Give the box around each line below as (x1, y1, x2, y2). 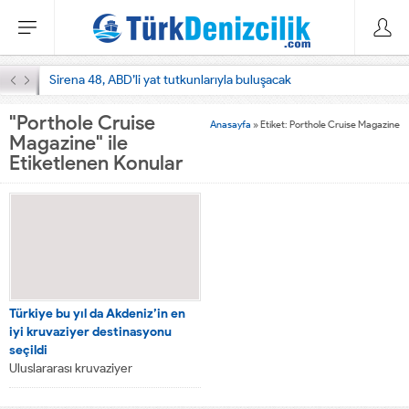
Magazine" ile (9, 131, 128, 155)
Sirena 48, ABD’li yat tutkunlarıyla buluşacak (49, 72, 291, 88)
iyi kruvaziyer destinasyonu (9, 324, 172, 341)
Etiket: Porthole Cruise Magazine (260, 118, 400, 131)
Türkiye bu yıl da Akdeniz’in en (9, 306, 185, 322)
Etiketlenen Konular (9, 151, 183, 175)
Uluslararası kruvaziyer (9, 361, 132, 377)
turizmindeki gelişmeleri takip (9, 379, 173, 395)
